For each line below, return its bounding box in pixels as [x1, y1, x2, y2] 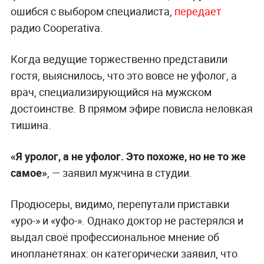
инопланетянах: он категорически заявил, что [10, 246, 237, 261]
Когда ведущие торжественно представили [10, 52, 227, 67]
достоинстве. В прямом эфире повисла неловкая [10, 101, 253, 116]
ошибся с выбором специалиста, [10, 4, 174, 19]
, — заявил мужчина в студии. [47, 166, 192, 180]
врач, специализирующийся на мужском [10, 85, 212, 100]
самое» [10, 166, 47, 180]
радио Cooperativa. [10, 21, 103, 35]
